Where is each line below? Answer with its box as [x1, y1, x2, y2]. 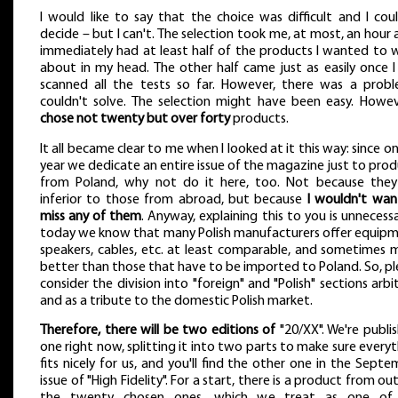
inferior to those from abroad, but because [40, 192, 307, 207]
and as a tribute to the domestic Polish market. [40, 293, 313, 308]
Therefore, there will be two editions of [40, 323, 276, 338]
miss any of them [40, 209, 142, 224]
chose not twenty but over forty [40, 111, 230, 126]
